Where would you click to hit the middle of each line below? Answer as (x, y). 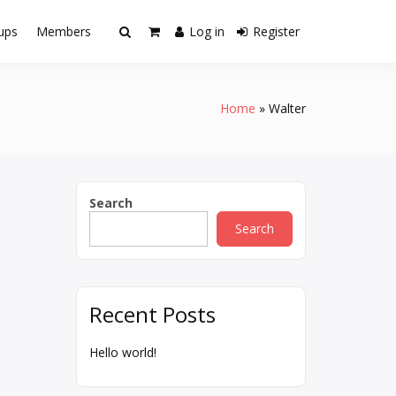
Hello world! (123, 352)
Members (64, 31)
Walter (287, 108)
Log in (207, 31)
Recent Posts (152, 314)
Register (276, 31)
